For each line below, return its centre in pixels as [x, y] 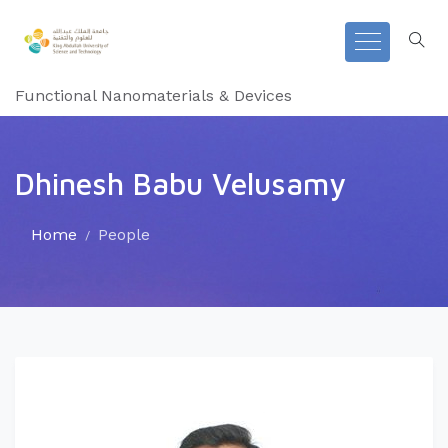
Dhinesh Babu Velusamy [180, 183]
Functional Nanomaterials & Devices [153, 95]
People [124, 234]
